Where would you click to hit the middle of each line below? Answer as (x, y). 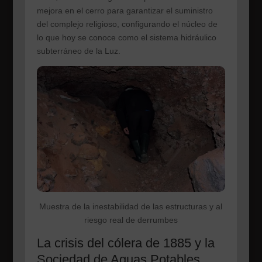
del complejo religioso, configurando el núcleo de (127, 24)
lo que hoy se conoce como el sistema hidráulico (126, 37)
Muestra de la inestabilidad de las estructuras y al (131, 207)
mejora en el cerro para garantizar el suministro (125, 10)
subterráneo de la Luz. (78, 51)
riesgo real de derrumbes (131, 220)
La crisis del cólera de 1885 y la (125, 243)
